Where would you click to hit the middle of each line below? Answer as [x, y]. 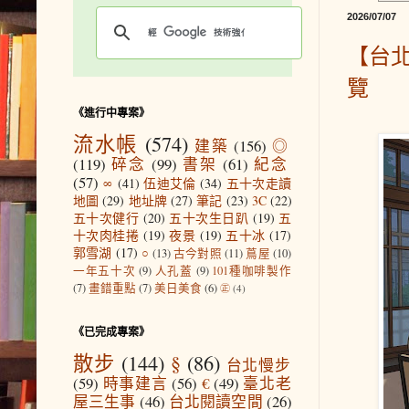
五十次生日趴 [209, 217]
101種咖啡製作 [252, 270]
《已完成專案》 [111, 331]
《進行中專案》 [111, 112]
